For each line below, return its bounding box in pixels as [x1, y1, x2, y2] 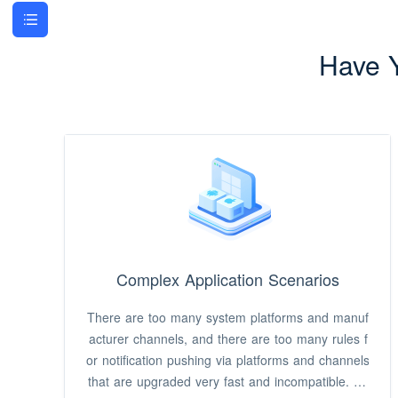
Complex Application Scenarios [115, 267, 339, 291]
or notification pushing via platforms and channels [86, 351, 369, 369]
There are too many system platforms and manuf [87, 308, 368, 326]
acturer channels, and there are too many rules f [88, 330, 367, 347]
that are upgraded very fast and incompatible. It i [88, 372, 367, 390]
